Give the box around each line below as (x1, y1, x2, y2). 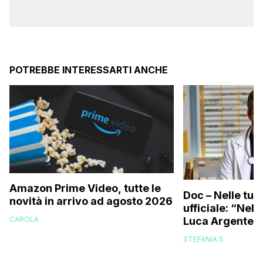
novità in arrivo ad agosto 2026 (9, 195, 173, 208)
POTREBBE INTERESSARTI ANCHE (9, 63, 168, 76)
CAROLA (9, 215, 39, 224)
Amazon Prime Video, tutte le (9, 182, 161, 195)
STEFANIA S (183, 235, 224, 244)
